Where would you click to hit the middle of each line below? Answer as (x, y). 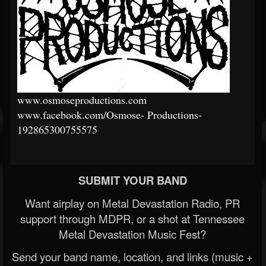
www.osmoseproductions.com (82, 100)
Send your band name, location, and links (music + (132, 257)
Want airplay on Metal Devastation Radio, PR (132, 203)
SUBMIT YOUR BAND (132, 180)
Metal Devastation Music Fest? (132, 234)
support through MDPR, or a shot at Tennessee (132, 219)
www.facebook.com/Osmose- (81, 115)
